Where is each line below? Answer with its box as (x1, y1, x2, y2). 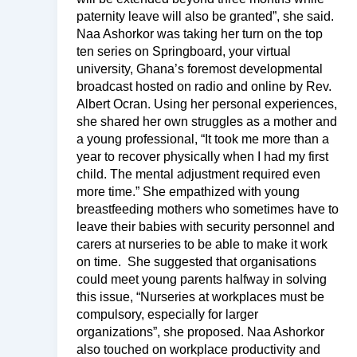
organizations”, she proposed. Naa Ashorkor (76, 324, 324, 339)
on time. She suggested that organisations (76, 254, 316, 269)
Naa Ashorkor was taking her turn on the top (76, 26, 323, 41)
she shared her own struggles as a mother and (76, 114, 337, 128)
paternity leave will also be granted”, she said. (76, 9, 334, 23)
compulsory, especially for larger (76, 307, 258, 321)
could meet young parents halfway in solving (76, 272, 327, 286)
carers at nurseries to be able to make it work (76, 237, 328, 251)
